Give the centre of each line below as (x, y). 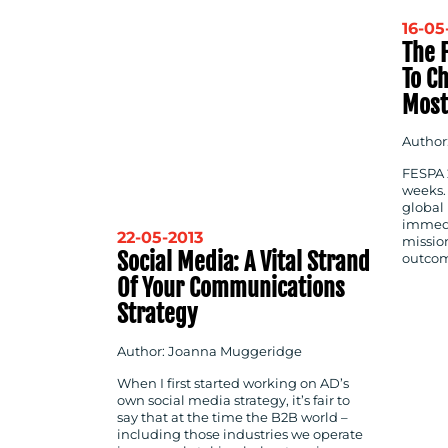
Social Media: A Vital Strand (243, 262)
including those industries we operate (240, 434)
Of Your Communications (231, 288)
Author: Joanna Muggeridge (209, 351)
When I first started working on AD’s (233, 383)
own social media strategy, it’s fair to (233, 400)
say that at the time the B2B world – (232, 417)
